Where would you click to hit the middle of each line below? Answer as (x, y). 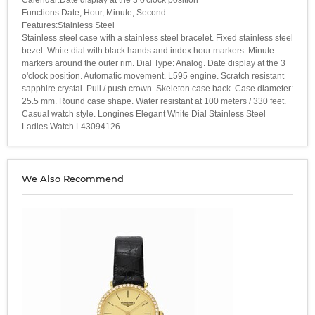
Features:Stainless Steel (68, 25)
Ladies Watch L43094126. (72, 126)
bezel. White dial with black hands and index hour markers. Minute (148, 50)
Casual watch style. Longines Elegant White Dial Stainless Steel (144, 114)
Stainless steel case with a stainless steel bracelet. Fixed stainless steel (157, 38)
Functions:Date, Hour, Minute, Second (94, 12)
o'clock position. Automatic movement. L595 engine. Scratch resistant (153, 76)
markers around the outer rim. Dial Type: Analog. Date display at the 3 (154, 63)
